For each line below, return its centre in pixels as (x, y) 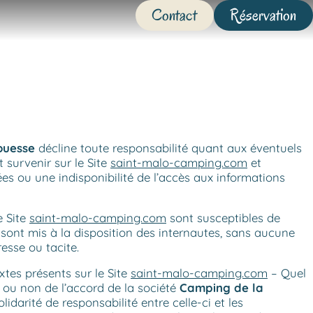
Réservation (263, 15)
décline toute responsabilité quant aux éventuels (168, 147)
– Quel (287, 272)
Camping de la (221, 287)
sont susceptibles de (223, 217)
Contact (175, 15)
